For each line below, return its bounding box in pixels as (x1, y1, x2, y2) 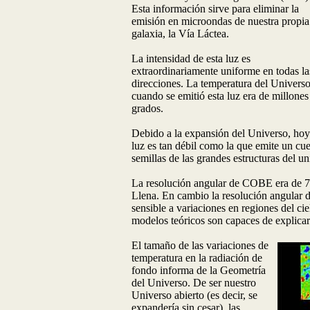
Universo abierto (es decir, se (131, 289, 257, 301)
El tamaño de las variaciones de (131, 239, 268, 251)
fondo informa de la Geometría (131, 264, 266, 276)
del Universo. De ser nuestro (131, 276, 256, 289)
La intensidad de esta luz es (131, 52, 250, 64)
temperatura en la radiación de (131, 251, 262, 264)
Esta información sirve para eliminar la (131, 2, 299, 15)
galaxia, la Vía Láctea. (131, 27, 229, 39)
